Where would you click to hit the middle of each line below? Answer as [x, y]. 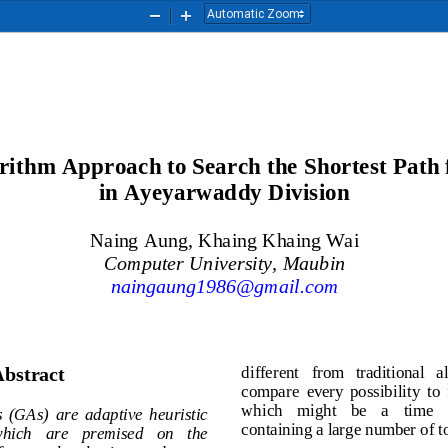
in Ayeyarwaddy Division [224, 190]
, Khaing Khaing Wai [277, 239]
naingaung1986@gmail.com [234, 285]
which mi [282, 409]
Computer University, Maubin [232, 261]
